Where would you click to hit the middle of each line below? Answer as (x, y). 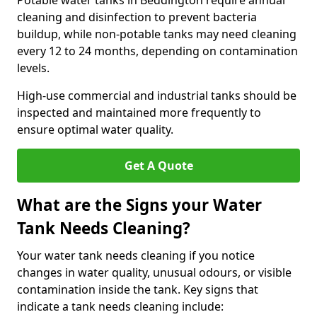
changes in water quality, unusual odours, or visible (154, 272)
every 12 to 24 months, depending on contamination (157, 51)
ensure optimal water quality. (95, 129)
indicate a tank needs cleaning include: (120, 306)
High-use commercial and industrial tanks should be (157, 96)
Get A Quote (158, 166)
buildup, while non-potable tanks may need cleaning (157, 34)
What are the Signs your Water (139, 205)
